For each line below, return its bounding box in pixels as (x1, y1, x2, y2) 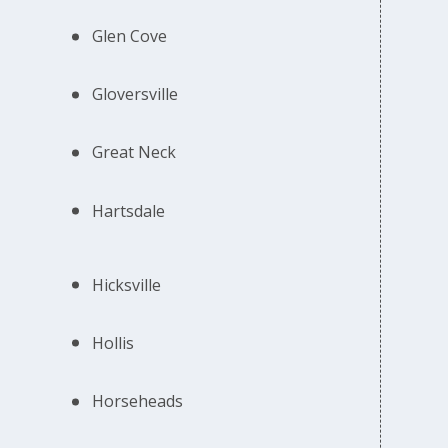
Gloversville (92, 83, 179, 106)
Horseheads (92, 390, 184, 413)
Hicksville (92, 273, 162, 296)
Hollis (92, 331, 135, 354)
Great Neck (92, 141, 177, 164)
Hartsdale (92, 199, 166, 222)
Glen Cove (92, 25, 168, 48)
